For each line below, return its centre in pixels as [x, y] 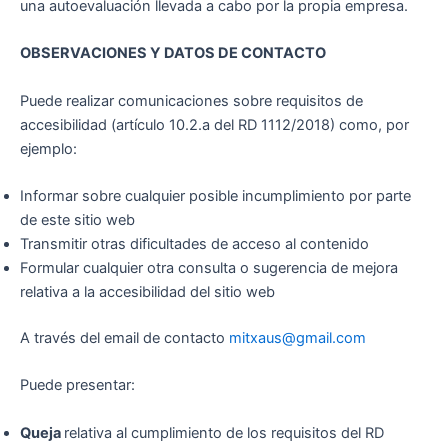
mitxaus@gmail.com [297, 337]
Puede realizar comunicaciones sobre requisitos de [191, 100]
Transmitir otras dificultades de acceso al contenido [194, 244]
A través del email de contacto [124, 337]
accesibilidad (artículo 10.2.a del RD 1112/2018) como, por [214, 124]
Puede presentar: [77, 385]
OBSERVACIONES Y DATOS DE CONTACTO [173, 53]
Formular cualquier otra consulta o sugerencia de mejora [209, 268]
